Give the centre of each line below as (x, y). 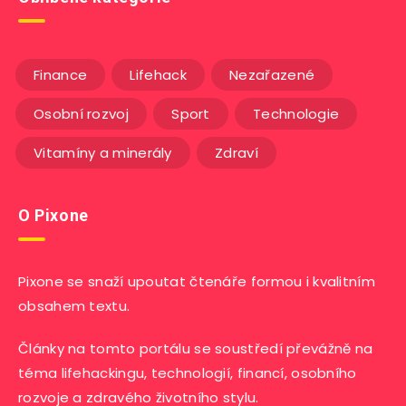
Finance (61, 74)
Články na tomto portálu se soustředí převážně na (196, 348)
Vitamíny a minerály (103, 152)
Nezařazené (272, 74)
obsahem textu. (74, 305)
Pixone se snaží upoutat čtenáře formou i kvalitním (197, 281)
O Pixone (53, 215)
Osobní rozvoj (81, 113)
